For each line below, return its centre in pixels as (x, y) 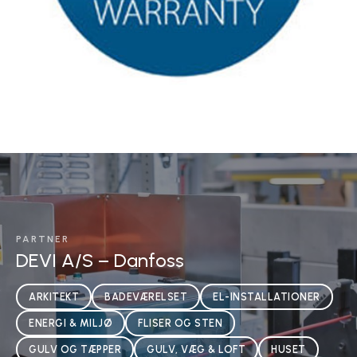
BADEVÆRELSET (146, 297)
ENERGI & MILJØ (71, 323)
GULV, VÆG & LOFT (196, 349)
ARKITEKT (54, 297)
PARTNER (43, 239)
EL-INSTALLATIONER (267, 297)
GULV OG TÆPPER (75, 349)
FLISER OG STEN (180, 323)
